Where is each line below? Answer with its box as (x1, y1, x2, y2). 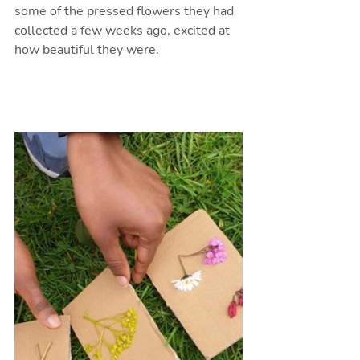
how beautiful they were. (14, 41, 162, 59)
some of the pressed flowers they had (14, 2, 237, 21)
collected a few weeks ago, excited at (14, 22, 233, 40)
